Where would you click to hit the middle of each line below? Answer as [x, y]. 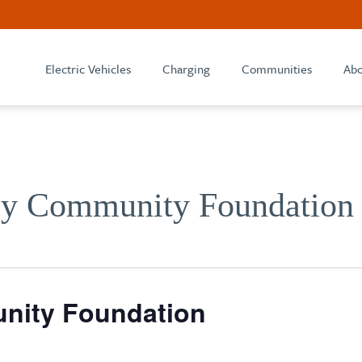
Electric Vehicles [88, 69]
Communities [277, 69]
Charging [186, 69]
